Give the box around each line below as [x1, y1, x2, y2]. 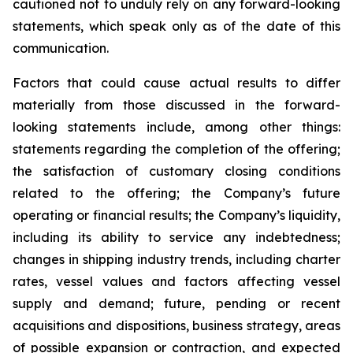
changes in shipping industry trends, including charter [13, 251, 340, 267]
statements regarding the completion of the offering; [13, 141, 340, 157]
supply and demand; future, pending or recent [13, 295, 340, 311]
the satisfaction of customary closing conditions [13, 163, 340, 179]
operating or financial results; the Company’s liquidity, [13, 207, 340, 223]
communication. [13, 40, 109, 56]
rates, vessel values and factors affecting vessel [13, 273, 340, 289]
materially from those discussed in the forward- [13, 97, 340, 113]
